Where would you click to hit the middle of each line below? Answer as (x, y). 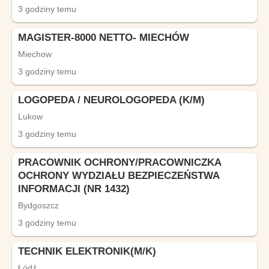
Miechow (35, 54)
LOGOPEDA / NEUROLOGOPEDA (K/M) (111, 100)
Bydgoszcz (38, 205)
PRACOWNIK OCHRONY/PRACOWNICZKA (119, 162)
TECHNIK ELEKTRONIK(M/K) (87, 251)
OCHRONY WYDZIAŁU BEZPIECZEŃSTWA (119, 176)
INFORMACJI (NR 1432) (74, 189)
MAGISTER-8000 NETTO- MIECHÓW (104, 38)
